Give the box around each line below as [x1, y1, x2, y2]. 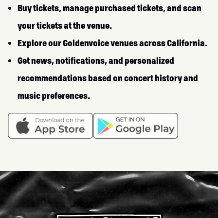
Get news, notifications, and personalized [18, 54, 174, 66]
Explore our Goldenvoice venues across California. [18, 37, 207, 49]
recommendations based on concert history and [18, 72, 198, 84]
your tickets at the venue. [18, 19, 112, 31]
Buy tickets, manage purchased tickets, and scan [18, 2, 201, 14]
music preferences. [18, 90, 90, 101]
